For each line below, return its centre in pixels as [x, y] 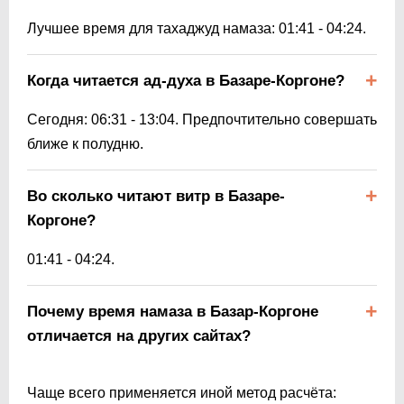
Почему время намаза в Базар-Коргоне [173, 311]
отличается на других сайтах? [139, 335]
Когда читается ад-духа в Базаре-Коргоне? [186, 80]
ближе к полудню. [85, 143]
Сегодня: [59, 119]
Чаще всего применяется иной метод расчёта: [182, 392]
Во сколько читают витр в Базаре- [156, 196]
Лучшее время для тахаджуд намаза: [153, 28]
